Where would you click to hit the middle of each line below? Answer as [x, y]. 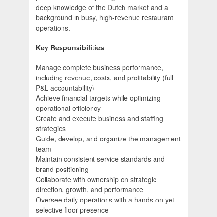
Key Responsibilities [70, 48]
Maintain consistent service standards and [100, 159]
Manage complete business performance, [100, 68]
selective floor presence [72, 210]
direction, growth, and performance [90, 190]
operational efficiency [68, 108]
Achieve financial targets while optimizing [98, 98]
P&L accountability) [65, 88]
